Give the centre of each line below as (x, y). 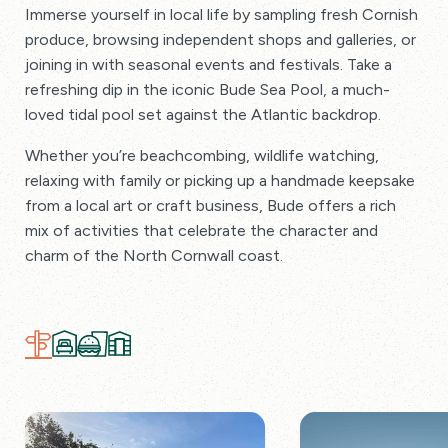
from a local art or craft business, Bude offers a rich (210, 206)
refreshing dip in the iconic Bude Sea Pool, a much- (207, 90)
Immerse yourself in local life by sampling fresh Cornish (221, 15)
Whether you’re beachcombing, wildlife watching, (202, 156)
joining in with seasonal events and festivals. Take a (208, 65)
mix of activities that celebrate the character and (201, 231)
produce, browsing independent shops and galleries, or (220, 40)
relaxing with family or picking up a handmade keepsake (220, 181)
